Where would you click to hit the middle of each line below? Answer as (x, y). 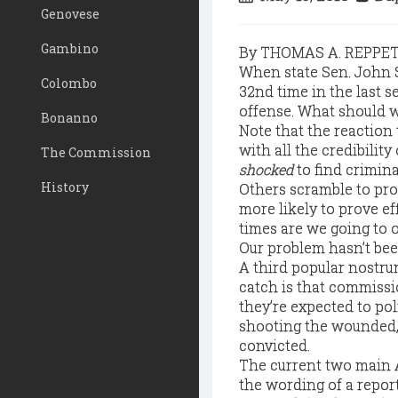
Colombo (69, 83)
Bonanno (69, 118)
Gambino (70, 48)
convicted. (275, 345)
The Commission (96, 152)
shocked (266, 169)
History (65, 187)
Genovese (70, 14)
